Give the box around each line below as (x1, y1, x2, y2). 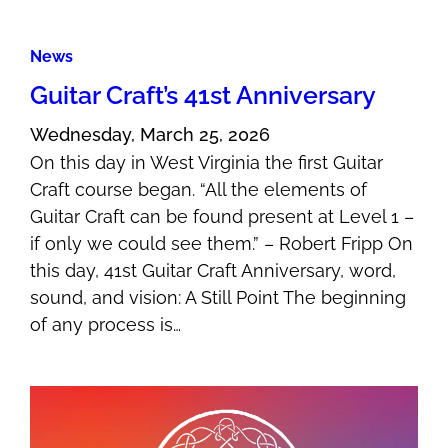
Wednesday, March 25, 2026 (30, 124, 271, 146)
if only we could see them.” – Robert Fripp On (30, 233, 414, 255)
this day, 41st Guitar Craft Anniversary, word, (30, 260, 397, 282)
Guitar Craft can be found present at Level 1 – (30, 206, 415, 228)
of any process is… (30, 314, 182, 336)
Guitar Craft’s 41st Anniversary (30, 80, 377, 111)
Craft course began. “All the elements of (30, 179, 368, 201)
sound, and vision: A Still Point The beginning (30, 287, 407, 309)
